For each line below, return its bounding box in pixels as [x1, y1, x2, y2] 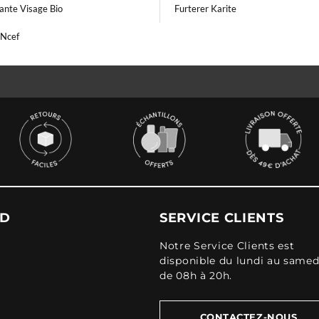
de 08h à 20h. [159, 269, 233, 282]
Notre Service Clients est [159, 239, 295, 252]
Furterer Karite [174, 3, 236, 14]
